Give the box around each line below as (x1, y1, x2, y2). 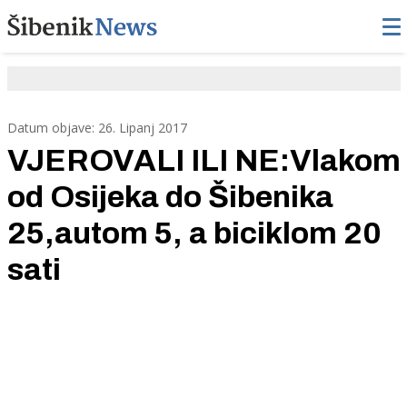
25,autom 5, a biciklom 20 (6, 215, 382, 250)
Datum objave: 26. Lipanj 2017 (6, 118, 187, 136)
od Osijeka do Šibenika (6, 179, 333, 213)
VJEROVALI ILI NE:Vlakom (6, 143, 401, 177)
